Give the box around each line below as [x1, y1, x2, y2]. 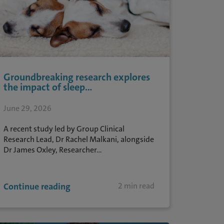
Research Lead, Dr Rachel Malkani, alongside [3, 134, 154, 144]
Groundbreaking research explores [3, 70, 150, 83]
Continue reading [3, 180, 70, 192]
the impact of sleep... [3, 80, 92, 93]
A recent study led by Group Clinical [3, 123, 124, 134]
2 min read [118, 180, 155, 191]
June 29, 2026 [3, 103, 51, 113]
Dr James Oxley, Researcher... [3, 144, 102, 155]
